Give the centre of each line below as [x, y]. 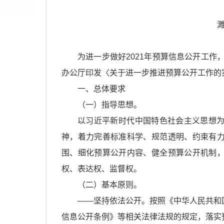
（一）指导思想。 [109, 105]
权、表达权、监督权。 [101, 169]
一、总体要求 [101, 89]
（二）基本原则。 [109, 185]
